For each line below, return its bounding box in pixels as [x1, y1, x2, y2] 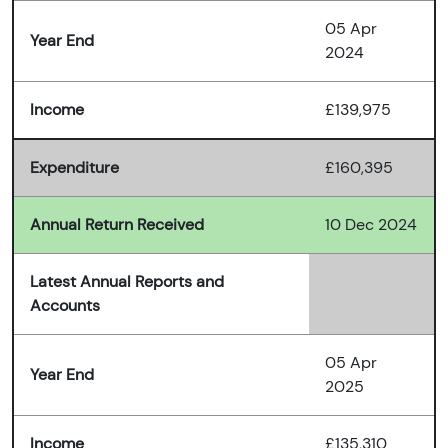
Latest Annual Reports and [30, 271, 224, 293]
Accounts [30, 295, 100, 317]
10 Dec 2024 [325, 214, 417, 236]
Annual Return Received [30, 214, 204, 236]
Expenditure [30, 157, 119, 179]
